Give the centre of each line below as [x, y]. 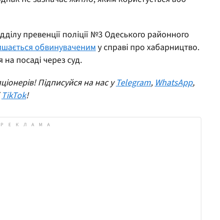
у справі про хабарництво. [148, 47]
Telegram [133, 82]
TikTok [14, 95]
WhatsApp [174, 82]
